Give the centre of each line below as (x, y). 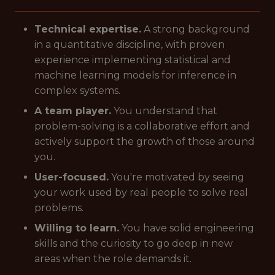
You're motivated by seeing (176, 177)
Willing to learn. (77, 228)
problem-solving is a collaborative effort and (142, 126)
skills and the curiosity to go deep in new (134, 243)
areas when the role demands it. (113, 259)
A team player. (73, 111)
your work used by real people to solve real (141, 192)
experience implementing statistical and (133, 60)
